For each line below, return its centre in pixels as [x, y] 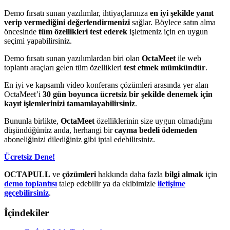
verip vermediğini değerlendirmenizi [67, 22]
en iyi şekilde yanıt [182, 13]
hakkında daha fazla [131, 174]
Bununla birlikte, [31, 121]
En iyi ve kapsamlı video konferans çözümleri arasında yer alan [106, 85]
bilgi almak [184, 174]
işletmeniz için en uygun [169, 31]
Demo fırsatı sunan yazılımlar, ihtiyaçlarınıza [77, 13]
